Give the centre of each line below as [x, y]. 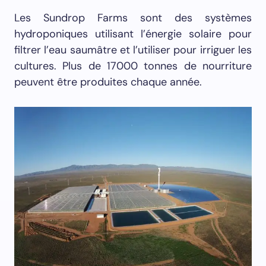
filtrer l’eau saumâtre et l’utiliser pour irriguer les [133, 50]
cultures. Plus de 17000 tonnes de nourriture [133, 66]
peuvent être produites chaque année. [108, 82]
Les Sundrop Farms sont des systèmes [133, 18]
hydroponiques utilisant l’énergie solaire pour [133, 34]
